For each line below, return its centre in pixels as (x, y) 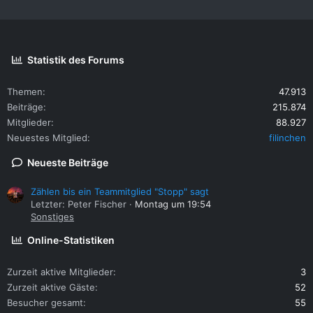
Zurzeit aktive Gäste (51, 287)
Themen (25, 92)
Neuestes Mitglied (47, 138)
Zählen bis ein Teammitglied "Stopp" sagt (120, 192)
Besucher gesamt (45, 303)
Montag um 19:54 (173, 204)
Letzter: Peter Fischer (79, 204)
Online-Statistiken (71, 240)
